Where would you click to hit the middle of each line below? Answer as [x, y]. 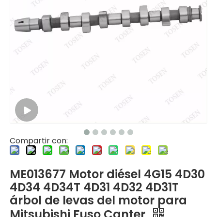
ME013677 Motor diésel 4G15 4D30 [107, 174]
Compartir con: [39, 141]
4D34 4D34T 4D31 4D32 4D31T [94, 187]
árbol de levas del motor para [98, 200]
